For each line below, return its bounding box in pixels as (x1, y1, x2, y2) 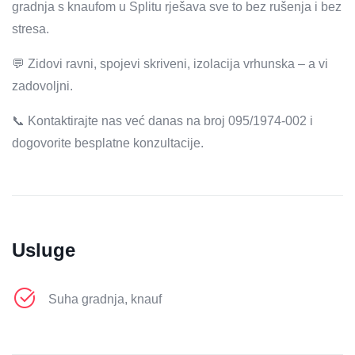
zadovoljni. (12, 79, 73, 93)
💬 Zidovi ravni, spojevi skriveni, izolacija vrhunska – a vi (12, 57, 328, 71)
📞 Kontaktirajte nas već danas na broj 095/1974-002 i (12, 114, 313, 128)
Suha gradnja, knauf (48, 292, 162, 306)
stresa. (12, 22, 49, 36)
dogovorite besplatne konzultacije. (12, 136, 204, 150)
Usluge (12, 239, 75, 261)
